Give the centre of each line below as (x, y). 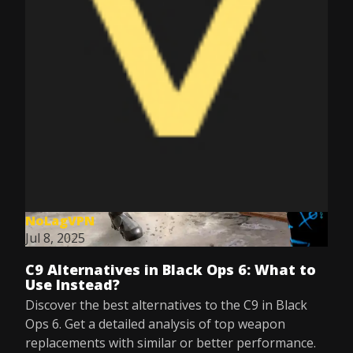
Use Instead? (72, 284)
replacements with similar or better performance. (171, 343)
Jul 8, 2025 (55, 238)
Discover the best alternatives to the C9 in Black (166, 305)
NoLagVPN (60, 221)
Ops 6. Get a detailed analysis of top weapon (155, 324)
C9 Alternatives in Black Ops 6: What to (171, 269)
